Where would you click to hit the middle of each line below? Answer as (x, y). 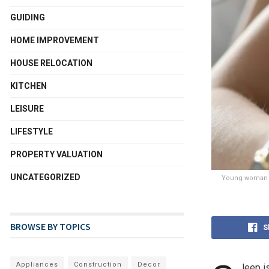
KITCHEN (29, 86)
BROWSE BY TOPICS (50, 226)
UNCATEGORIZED (45, 177)
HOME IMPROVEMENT (55, 40)
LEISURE (27, 109)
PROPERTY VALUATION (56, 154)
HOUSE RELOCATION (51, 63)
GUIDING (28, 17)
